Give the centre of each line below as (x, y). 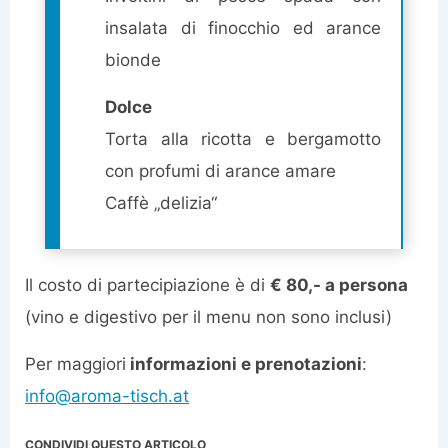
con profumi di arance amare (220, 171)
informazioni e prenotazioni (244, 364)
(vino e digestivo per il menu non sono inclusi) (208, 317)
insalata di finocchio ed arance (243, 28)
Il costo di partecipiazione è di (147, 285)
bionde (133, 60)
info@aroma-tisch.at (107, 396)
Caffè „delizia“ (161, 203)
